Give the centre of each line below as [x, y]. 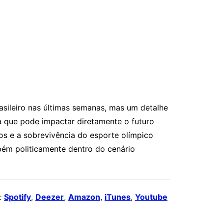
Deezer [50, 197]
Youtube [151, 197]
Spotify [17, 197]
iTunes [118, 197]
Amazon [84, 197]
